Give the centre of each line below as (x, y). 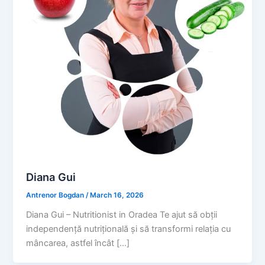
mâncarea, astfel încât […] (78, 243)
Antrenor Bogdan (56, 195)
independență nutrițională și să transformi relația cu (129, 229)
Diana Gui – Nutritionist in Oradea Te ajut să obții (122, 214)
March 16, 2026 (117, 195)
